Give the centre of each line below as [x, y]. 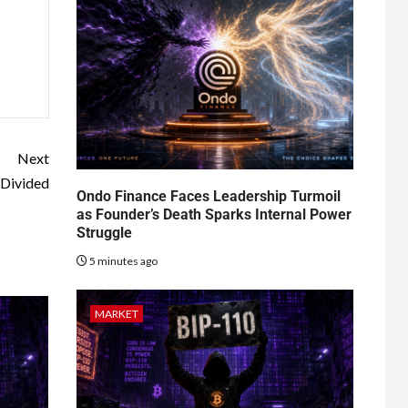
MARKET [116, 313]
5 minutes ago [122, 260]
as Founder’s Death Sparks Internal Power [214, 214]
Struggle [104, 232]
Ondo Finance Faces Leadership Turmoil [208, 196]
